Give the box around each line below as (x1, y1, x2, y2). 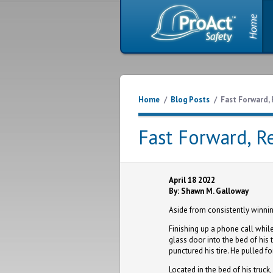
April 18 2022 (169, 175, 215, 185)
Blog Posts (171, 94, 210, 105)
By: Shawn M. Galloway (169, 186, 249, 196)
